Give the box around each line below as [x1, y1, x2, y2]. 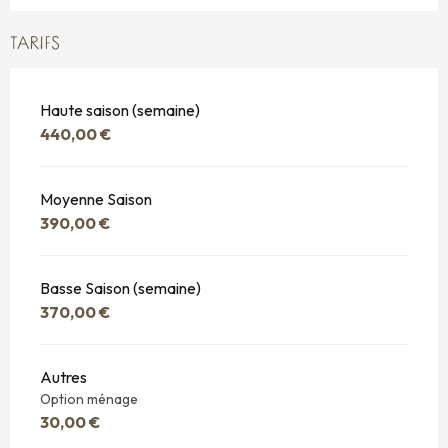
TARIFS [10, 35, 60, 55]
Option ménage [40, 390, 138, 409]
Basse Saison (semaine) [40, 278, 201, 299]
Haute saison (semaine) [40, 100, 200, 121]
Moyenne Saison [40, 189, 152, 210]
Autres [40, 367, 87, 388]
